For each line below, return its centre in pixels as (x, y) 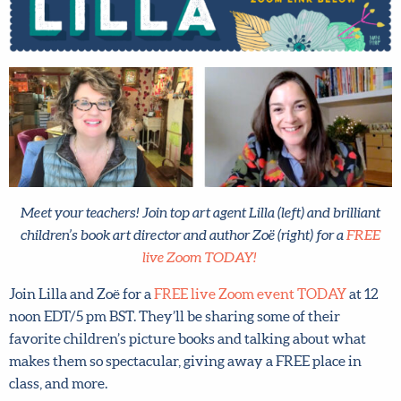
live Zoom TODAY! (192, 228)
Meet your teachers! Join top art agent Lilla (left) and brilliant (194, 183)
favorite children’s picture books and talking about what (188, 309)
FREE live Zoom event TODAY (250, 264)
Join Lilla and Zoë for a (81, 264)
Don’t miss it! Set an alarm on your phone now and (169, 391)
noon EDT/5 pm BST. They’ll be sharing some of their (175, 287)
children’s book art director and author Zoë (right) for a (177, 205)
